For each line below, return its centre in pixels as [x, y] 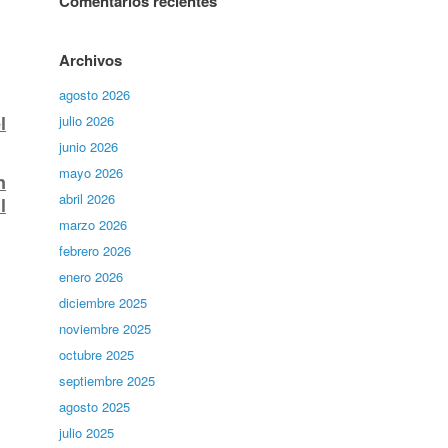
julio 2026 [87, 120]
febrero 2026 [95, 250]
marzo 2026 [93, 224]
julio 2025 [87, 432]
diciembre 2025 [103, 302]
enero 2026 [91, 276]
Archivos [91, 60]
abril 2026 [87, 198]
